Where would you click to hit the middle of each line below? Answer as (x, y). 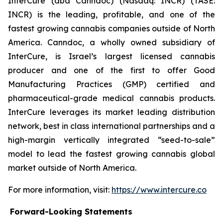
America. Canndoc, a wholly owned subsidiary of (111, 42)
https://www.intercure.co (159, 189)
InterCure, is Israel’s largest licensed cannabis (111, 56)
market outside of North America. (72, 167)
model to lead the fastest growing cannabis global (111, 154)
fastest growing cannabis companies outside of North (111, 28)
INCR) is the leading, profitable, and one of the (111, 14)
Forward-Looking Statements (71, 211)
